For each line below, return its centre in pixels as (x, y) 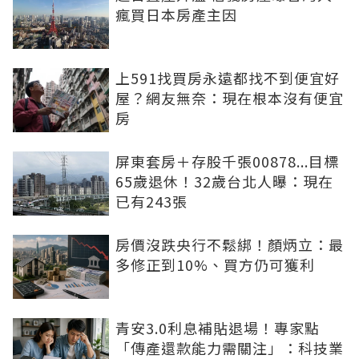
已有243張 (151, 201)
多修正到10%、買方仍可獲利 (215, 264)
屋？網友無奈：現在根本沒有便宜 (230, 97)
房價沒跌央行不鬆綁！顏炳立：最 (230, 244)
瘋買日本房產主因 (176, 14)
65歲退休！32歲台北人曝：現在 (224, 181)
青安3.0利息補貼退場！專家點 (218, 327)
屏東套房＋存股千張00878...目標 (227, 161)
